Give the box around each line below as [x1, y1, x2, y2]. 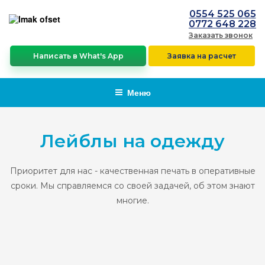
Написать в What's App [33, 51, 124, 60]
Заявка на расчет [167, 51, 236, 60]
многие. [116, 195, 149, 206]
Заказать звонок [189, 31, 253, 40]
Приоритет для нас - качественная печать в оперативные [9, 166, 256, 176]
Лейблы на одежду [40, 130, 225, 152]
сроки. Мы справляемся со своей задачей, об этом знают [10, 180, 255, 191]
